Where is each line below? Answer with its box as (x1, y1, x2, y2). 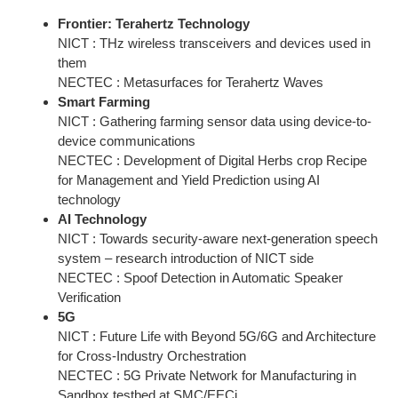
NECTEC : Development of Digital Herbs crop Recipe (58, 152, 367, 168)
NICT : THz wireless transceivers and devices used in (58, 35, 370, 51)
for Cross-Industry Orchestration (58, 347, 246, 363)
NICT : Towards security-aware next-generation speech (58, 230, 378, 246)
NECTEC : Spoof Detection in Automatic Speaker (58, 269, 343, 285)
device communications (58, 132, 195, 148)
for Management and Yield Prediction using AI (58, 171, 320, 187)
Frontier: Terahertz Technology (58, 15, 250, 31)
